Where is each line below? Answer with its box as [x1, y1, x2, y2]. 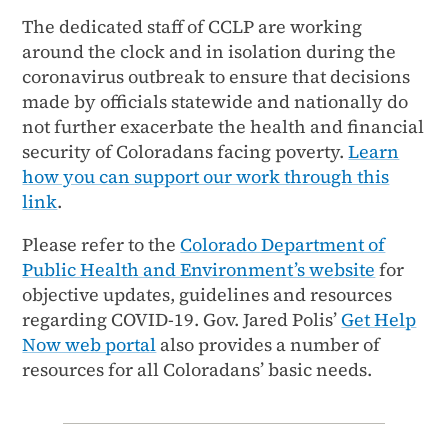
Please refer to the [22, 231, 181, 257]
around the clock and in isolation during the [22, 38, 397, 64]
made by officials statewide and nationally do [22, 88, 409, 114]
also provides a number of [156, 331, 381, 357]
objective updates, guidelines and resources [22, 281, 393, 307]
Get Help [341, 306, 417, 332]
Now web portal [22, 331, 157, 357]
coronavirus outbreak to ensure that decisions [22, 63, 411, 89]
